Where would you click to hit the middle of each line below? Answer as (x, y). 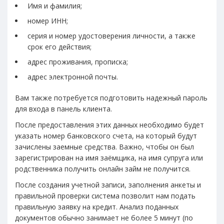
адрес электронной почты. (73, 76)
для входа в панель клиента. (63, 108)
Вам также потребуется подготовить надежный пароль (111, 97)
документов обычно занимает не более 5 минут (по (104, 217)
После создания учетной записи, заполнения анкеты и (108, 184)
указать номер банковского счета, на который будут (106, 135)
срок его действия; (59, 46)
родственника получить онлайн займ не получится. (103, 168)
